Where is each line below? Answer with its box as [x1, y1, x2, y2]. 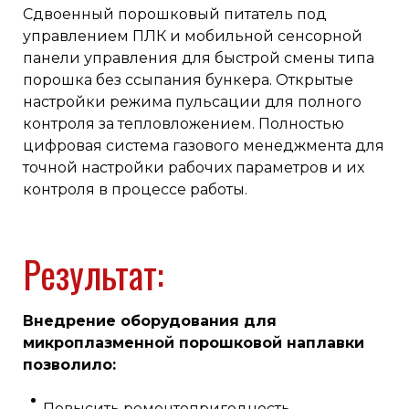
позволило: [23, 356, 116, 374]
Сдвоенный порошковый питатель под [23, 5, 327, 24]
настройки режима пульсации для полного [23, 93, 362, 111]
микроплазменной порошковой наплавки [23, 334, 364, 352]
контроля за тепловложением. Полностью [23, 115, 344, 133]
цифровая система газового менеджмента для [23, 137, 384, 155]
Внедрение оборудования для [23, 312, 277, 330]
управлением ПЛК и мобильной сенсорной [23, 27, 362, 46]
